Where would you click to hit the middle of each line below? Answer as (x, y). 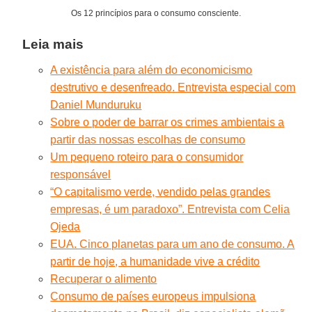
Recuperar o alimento (104, 279)
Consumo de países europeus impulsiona (153, 296)
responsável (81, 174)
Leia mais (53, 44)
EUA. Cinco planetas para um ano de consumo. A (173, 244)
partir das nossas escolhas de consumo (148, 139)
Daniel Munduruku (96, 104)
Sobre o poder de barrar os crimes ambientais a (167, 122)
